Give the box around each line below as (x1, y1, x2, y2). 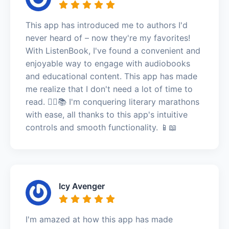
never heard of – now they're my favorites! (26, 32, 190, 43)
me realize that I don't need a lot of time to (26, 83, 193, 94)
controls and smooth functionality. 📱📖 (26, 122, 177, 132)
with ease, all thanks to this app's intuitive (26, 109, 188, 120)
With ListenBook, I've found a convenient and (26, 45, 200, 56)
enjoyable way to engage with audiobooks (26, 58, 190, 68)
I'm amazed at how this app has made (26, 214, 173, 224)
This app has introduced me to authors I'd (26, 19, 188, 30)
